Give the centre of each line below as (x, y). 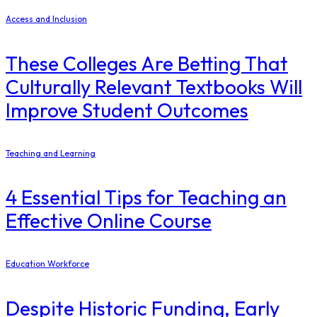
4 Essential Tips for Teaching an (146, 197)
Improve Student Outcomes (127, 110)
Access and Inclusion (46, 19)
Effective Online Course (109, 221)
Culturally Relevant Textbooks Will (154, 86)
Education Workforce (47, 264)
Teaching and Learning (51, 153)
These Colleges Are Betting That (147, 63)
